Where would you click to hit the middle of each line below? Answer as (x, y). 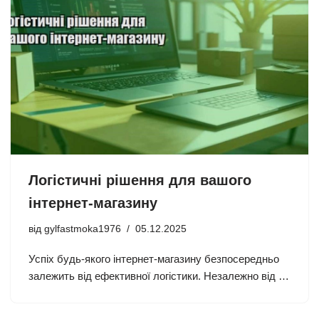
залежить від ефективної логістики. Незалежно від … (159, 276)
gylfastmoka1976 (83, 229)
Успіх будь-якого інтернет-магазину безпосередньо (154, 258)
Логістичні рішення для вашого (140, 180)
